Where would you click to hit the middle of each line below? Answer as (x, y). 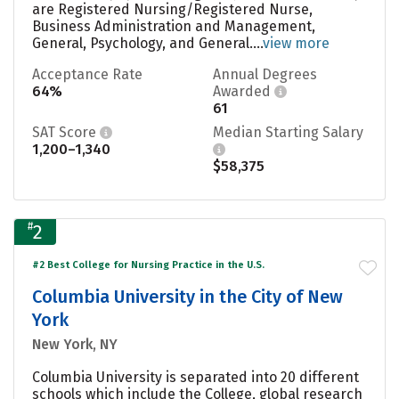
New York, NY (75, 344)
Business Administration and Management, (174, 26)
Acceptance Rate (87, 74)
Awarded (244, 91)
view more (296, 43)
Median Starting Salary (288, 132)
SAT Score (66, 132)
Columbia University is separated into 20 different (195, 377)
